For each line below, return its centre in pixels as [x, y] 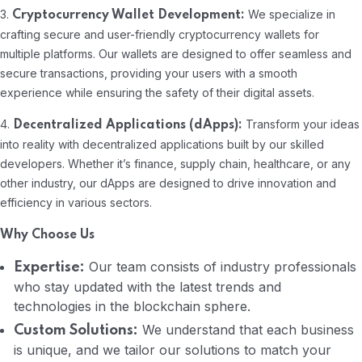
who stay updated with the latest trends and [147, 287]
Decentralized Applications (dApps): [128, 126]
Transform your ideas [301, 124]
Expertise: [49, 268]
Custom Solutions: [76, 331]
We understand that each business [246, 330]
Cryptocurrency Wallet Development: [128, 16]
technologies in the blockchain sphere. [132, 307]
